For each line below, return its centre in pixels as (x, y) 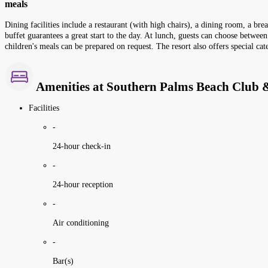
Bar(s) (63, 261)
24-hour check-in (82, 146)
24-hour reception (83, 184)
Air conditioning (81, 223)
